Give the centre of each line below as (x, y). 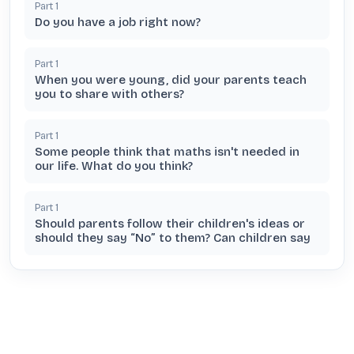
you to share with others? (109, 94)
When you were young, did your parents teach (171, 80)
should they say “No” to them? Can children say (173, 238)
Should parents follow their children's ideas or (170, 224)
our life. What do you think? (114, 166)
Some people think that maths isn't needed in (167, 152)
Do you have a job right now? (118, 22)
